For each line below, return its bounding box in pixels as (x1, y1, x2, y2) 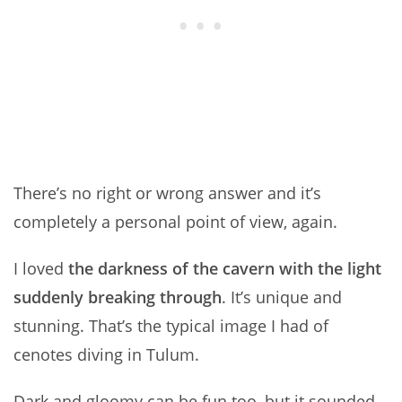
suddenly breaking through (13, 286, 222, 309)
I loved (13, 258, 68, 280)
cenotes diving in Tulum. (13, 344, 199, 366)
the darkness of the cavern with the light (68, 258, 381, 280)
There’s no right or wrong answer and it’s (13, 182, 321, 205)
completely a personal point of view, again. (13, 211, 337, 233)
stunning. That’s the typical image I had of (13, 315, 328, 337)
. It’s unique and (222, 286, 342, 309)
